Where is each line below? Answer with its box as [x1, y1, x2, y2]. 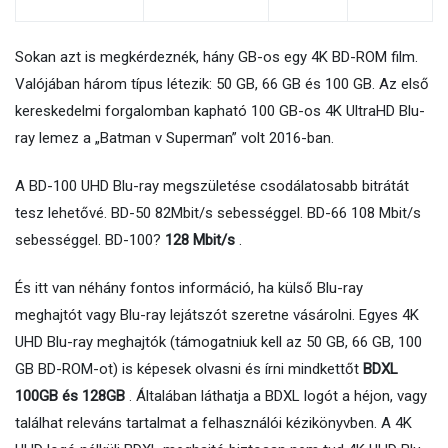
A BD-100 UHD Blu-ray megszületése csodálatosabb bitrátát [15, 177, 409, 196]
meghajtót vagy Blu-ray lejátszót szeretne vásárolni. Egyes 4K [15, 306, 419, 325]
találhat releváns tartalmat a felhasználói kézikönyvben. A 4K [15, 414, 412, 433]
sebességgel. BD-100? [15, 231, 165, 250]
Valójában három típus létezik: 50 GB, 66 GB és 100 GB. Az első [15, 75, 429, 94]
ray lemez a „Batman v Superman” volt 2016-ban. [15, 129, 334, 148]
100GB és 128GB [15, 387, 125, 406]
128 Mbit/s [165, 231, 235, 250]
